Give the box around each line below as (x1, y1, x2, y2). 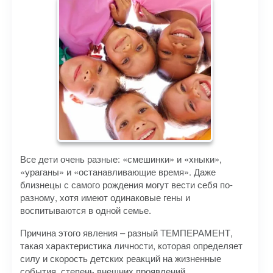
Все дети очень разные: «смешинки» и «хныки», (20, 152, 222, 165)
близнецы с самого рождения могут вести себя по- (20, 178, 233, 191)
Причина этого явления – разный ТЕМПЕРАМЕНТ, (20, 226, 233, 239)
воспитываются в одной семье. (20, 204, 151, 216)
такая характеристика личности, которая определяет (20, 239, 243, 252)
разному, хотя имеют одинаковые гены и (20, 191, 190, 204)
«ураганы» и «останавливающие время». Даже (20, 165, 216, 178)
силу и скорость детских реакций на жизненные (20, 252, 221, 264)
